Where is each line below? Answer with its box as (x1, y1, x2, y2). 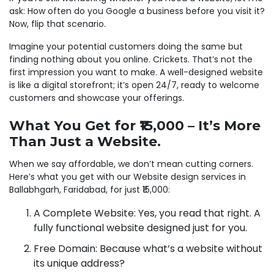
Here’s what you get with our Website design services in (9, 170, 246, 183)
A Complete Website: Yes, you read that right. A (34, 206, 261, 220)
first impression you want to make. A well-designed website (9, 65, 263, 78)
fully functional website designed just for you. (34, 220, 247, 235)
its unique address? (34, 256, 125, 270)
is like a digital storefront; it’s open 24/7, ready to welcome (9, 78, 259, 91)
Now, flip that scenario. (9, 17, 106, 30)
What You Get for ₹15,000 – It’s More (9, 117, 261, 134)
